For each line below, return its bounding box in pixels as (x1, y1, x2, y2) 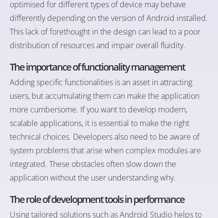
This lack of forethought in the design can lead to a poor (10, 26, 200, 37)
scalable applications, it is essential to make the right (10, 118, 189, 129)
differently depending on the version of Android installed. (10, 13, 208, 24)
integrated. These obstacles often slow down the (10, 159, 176, 170)
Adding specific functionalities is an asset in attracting (10, 77, 192, 88)
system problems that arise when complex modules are (10, 145, 201, 156)
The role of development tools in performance (10, 193, 184, 206)
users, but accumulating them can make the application (10, 91, 200, 102)
